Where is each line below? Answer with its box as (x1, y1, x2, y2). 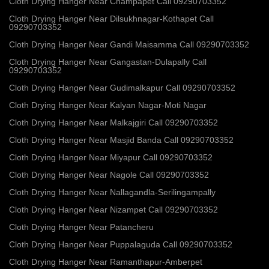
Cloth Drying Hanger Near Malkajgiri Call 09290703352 (9, 117, 218, 127)
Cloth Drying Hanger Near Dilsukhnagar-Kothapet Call (9, 13, 214, 23)
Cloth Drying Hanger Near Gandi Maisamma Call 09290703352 (9, 39, 249, 49)
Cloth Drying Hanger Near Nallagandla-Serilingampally (9, 187, 216, 197)
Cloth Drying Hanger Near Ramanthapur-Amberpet (9, 256, 202, 267)
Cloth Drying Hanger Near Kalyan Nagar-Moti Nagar (9, 100, 207, 110)
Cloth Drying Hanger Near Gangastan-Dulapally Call (9, 56, 207, 67)
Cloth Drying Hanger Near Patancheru (9, 222, 154, 232)
